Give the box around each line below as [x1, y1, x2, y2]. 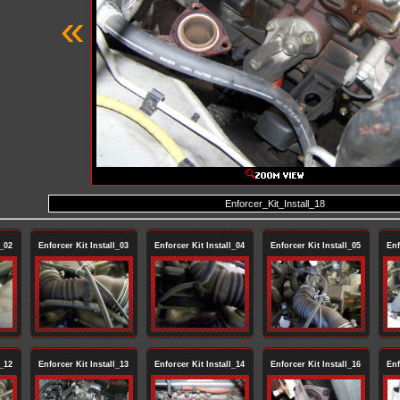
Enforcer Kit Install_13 [38, 360, 129, 369]
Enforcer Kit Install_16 [271, 360, 361, 369]
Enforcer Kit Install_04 [154, 241, 245, 250]
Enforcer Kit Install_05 [271, 241, 361, 250]
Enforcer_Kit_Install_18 [224, 198, 325, 209]
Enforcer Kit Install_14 [154, 360, 245, 369]
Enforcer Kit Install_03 [38, 241, 129, 250]
